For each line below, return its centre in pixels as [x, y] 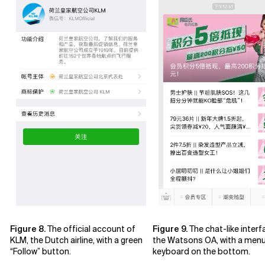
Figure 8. [28, 229]
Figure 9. [170, 229]
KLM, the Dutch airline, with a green [76, 240]
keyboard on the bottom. [201, 251]
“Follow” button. [41, 251]
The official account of [91, 229]
